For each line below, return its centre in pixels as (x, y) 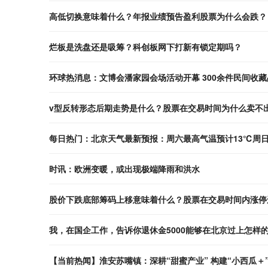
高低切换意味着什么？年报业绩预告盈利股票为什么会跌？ (158, 16)
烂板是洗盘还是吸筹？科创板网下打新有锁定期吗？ (145, 46)
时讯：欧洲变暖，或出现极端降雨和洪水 (124, 168)
